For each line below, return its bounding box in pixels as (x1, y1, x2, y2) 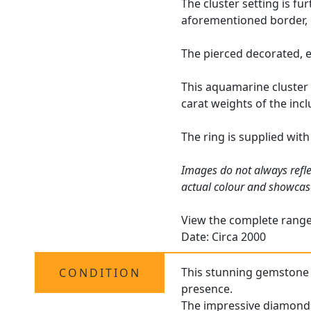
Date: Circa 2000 (181, 229, 267, 245)
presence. (181, 281, 233, 297)
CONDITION (58, 265, 141, 281)
